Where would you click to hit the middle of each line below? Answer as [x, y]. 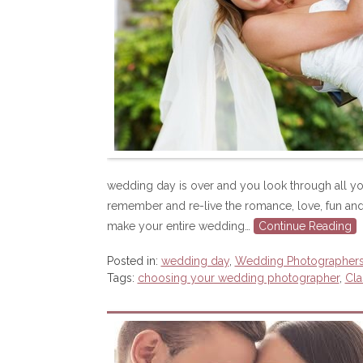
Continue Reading [305, 226]
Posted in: [134, 261]
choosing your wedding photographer [238, 278]
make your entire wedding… [180, 226]
